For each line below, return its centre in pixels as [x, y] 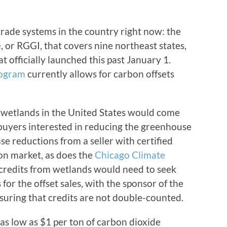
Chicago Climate [130, 155]
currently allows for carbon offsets [100, 74]
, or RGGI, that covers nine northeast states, [94, 46]
